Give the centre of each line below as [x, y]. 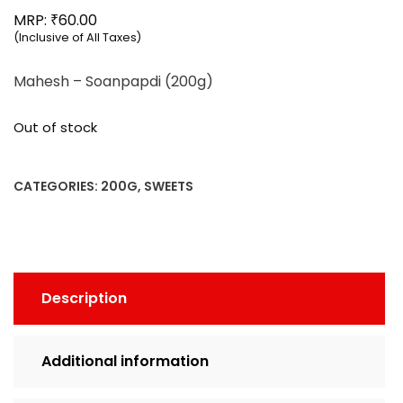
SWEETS [169, 186]
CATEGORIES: [57, 186]
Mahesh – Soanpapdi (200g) [113, 81]
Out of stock [55, 127]
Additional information [125, 361]
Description [84, 298]
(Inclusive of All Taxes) [77, 37]
